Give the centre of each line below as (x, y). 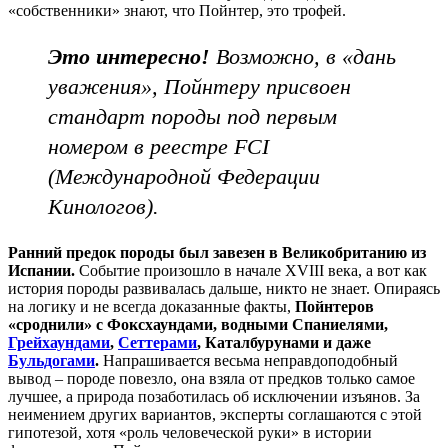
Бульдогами (51, 360)
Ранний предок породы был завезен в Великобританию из (217, 252)
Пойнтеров (334, 306)
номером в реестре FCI (158, 146)
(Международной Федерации (184, 176)
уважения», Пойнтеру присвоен (199, 86)
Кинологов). (103, 206)
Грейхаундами (59, 342)
